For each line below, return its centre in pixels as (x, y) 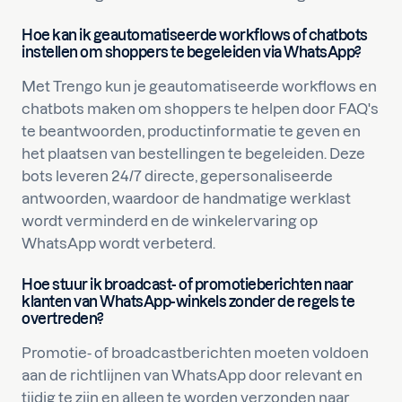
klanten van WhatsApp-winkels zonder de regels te (188, 301)
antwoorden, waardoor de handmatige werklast (186, 198)
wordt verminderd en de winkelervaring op (170, 220)
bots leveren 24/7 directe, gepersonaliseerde (177, 175)
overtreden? (63, 318)
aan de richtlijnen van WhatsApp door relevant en (192, 375)
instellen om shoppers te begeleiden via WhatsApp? (192, 52)
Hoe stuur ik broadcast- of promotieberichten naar (188, 284)
